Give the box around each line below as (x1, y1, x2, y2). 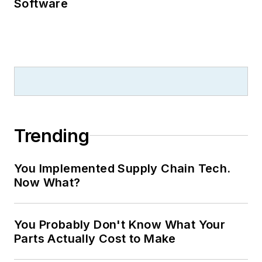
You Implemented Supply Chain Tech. (14, 161, 231, 175)
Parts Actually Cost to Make (14, 231, 176, 246)
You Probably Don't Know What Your (14, 217, 226, 232)
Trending (14, 125, 89, 146)
